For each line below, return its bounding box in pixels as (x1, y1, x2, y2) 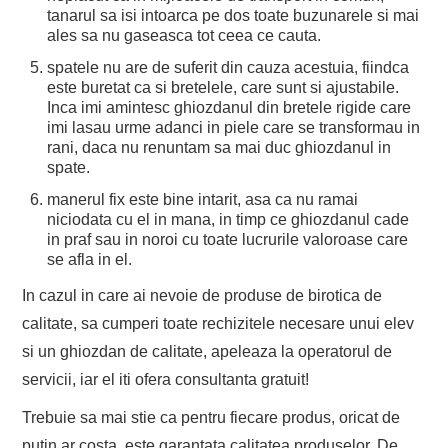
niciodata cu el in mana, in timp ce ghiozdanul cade (47, 210, 410, 228)
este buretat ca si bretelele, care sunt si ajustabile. (47, 78, 400, 96)
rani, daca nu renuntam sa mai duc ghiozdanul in (47, 138, 392, 156)
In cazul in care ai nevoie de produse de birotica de (22, 286, 383, 304)
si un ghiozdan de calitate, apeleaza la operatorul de (22, 342, 393, 360)
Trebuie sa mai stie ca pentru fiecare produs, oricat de (22, 408, 401, 426)
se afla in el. (47, 250, 133, 268)
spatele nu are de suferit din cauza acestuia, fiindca (47, 58, 410, 76)
